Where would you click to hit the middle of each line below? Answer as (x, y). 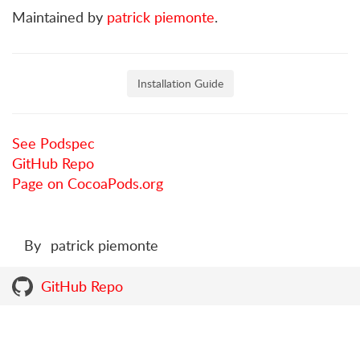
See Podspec (53, 143)
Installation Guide (180, 83)
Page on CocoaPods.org (88, 183)
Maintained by (59, 17)
